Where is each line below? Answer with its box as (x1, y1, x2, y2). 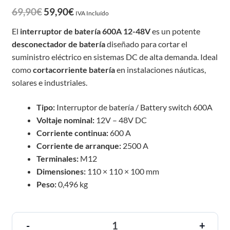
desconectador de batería (11, 39, 105, 49)
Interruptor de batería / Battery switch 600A (54, 102, 213, 112)
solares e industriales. (11, 78, 87, 88)
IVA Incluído (75, 9, 109, 17)
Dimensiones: (36, 166, 86, 177)
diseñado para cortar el (105, 39, 187, 49)
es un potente (150, 26, 200, 36)
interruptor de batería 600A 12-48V (20, 26, 150, 36)
